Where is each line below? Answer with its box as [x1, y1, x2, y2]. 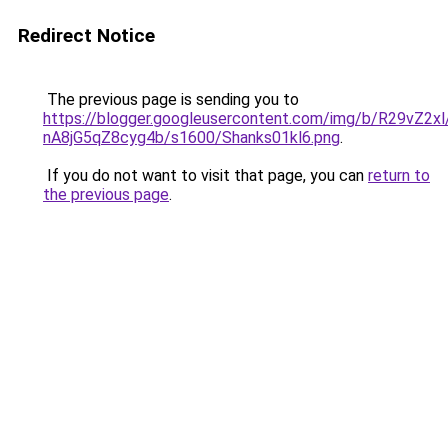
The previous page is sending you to [43, 90, 299, 109]
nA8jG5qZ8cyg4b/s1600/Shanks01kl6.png [43, 128, 340, 147]
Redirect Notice [18, 24, 155, 47]
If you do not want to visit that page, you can [43, 166, 368, 185]
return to [368, 166, 430, 185]
